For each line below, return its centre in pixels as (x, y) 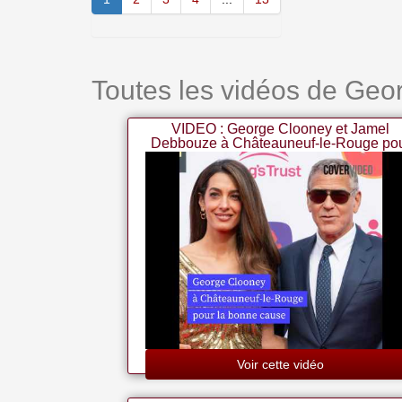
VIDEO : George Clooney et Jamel (281, 129)
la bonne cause (281, 157)
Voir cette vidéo (281, 364)
